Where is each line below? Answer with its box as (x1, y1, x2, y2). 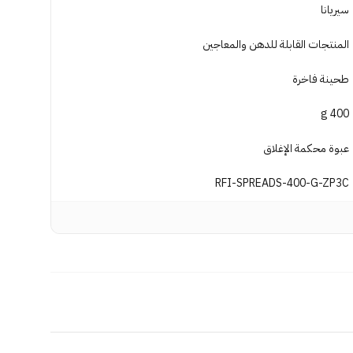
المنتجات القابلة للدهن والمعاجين (203, 36, 349, 53)
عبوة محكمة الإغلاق (263, 140, 349, 157)
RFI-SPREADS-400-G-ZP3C (215, 175, 349, 191)
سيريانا (321, 2, 349, 18)
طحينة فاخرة (292, 71, 349, 87)
